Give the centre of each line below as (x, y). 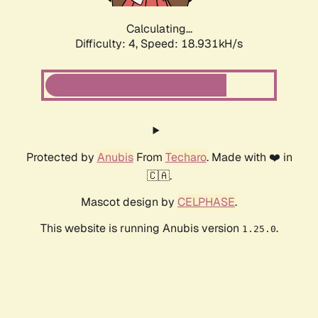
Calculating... (159, 29)
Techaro (186, 158)
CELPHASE (206, 202)
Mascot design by (129, 202)
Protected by (61, 158)
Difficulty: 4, (108, 44)
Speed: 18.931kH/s (192, 44)
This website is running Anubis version (141, 229)
